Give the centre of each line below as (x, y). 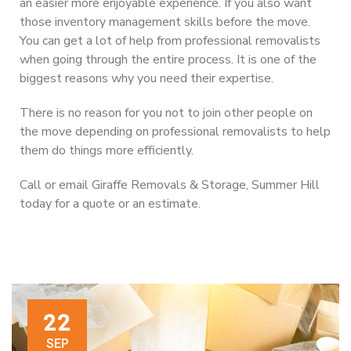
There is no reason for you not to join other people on (166, 112)
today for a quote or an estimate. (110, 203)
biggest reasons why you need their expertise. (147, 78)
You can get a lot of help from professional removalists (170, 40)
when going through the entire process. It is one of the (168, 59)
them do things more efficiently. (107, 150)
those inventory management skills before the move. (165, 22)
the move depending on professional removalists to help (175, 131)
